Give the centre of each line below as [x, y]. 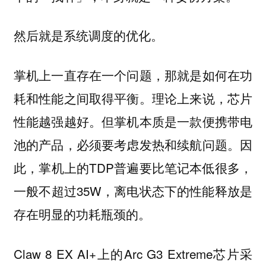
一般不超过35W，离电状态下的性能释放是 [133, 191]
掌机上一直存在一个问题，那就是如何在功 [133, 75]
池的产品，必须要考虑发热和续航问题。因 [133, 145]
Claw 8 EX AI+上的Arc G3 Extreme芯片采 [133, 253]
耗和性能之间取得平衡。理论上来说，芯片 [133, 98]
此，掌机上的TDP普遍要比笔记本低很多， [133, 168]
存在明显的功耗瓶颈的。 [82, 214]
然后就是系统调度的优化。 [88, 36]
